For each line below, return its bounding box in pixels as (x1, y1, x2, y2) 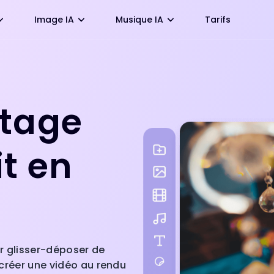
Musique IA (116, 13, 163, 26)
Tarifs (205, 13, 231, 26)
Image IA (34, 13, 74, 26)
